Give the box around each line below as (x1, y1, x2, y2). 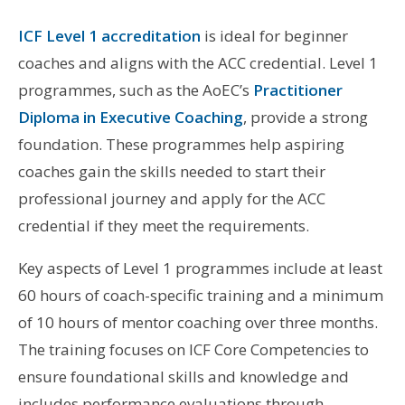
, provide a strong (242, 106, 368, 127)
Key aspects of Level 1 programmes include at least (17, 257, 382, 278)
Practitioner (252, 79, 343, 100)
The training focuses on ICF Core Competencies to (17, 338, 369, 360)
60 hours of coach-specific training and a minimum (17, 284, 383, 306)
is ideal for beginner (200, 24, 348, 46)
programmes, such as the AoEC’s (17, 79, 253, 100)
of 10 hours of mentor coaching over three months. (17, 311, 378, 333)
